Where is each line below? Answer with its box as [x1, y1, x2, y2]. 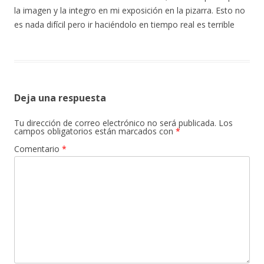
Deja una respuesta [14, 91, 106, 105]
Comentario [14, 143, 62, 155]
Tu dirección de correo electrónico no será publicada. [14, 117, 216, 129]
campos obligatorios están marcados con [14, 126, 176, 137]
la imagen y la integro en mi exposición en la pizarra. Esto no [14, 5, 245, 16]
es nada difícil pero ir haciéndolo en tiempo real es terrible [14, 19, 235, 31]
